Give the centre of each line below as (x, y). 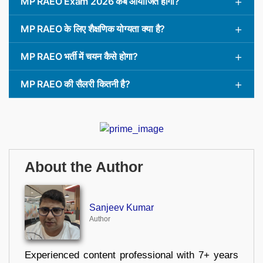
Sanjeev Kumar (121, 207)
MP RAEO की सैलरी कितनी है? (75, 84)
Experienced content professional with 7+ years (131, 255)
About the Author (84, 167)
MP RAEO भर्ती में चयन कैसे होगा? (79, 56)
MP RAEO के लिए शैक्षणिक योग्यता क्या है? (93, 28)
